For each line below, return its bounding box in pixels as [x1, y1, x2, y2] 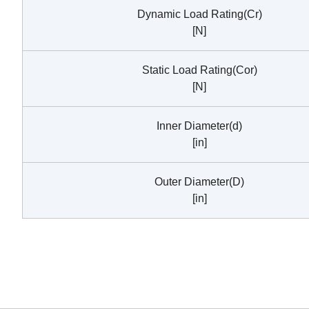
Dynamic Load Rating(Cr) [137, 8, 262, 20]
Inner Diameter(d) [157, 120, 242, 132]
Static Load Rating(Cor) [141, 64, 257, 76]
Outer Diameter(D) [154, 176, 244, 188]
